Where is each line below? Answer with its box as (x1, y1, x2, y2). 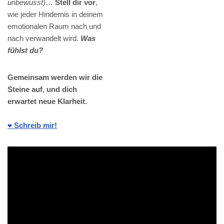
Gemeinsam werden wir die (7, 72, 102, 81)
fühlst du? (7, 45, 43, 54)
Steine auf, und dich (7, 84, 77, 93)
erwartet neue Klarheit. (7, 96, 87, 105)
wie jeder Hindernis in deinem (7, 9, 103, 18)
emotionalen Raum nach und (7, 21, 101, 30)
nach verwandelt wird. (7, 33, 80, 42)
